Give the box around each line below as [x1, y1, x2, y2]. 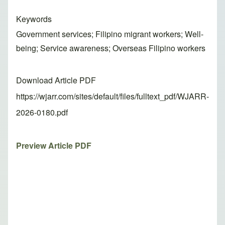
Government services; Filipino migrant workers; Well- [16, 28, 203, 40]
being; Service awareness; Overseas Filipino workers [16, 42, 205, 54]
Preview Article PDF [16, 140, 91, 152]
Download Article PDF [16, 74, 96, 86]
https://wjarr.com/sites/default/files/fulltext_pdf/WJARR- [16, 90, 209, 102]
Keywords [16, 13, 52, 25]
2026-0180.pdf [16, 106, 68, 119]
